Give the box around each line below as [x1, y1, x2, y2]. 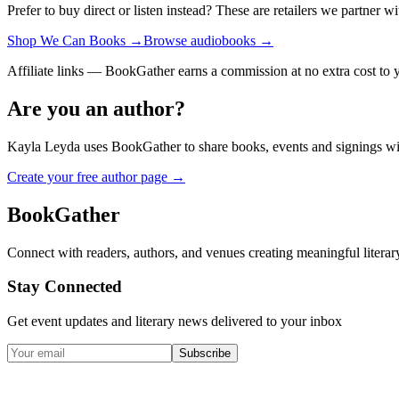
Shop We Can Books [7, 32, 126, 48]
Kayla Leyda [7, 138, 80, 154]
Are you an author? [7, 96, 185, 120]
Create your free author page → [7, 168, 185, 184]
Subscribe [179, 346, 231, 360]
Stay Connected [7, 277, 122, 297]
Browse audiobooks [143, 32, 256, 48]
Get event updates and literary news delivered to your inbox [7, 313, 342, 329]
